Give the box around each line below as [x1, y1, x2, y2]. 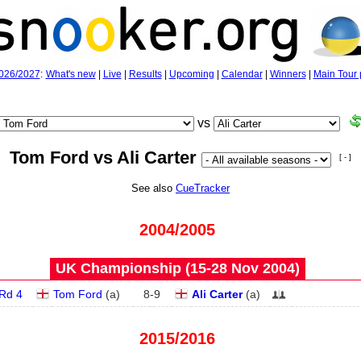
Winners [269, 68, 306, 80]
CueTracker [176, 182, 230, 194]
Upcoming [168, 68, 214, 80]
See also [131, 182, 176, 194]
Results [128, 68, 162, 80]
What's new [45, 68, 96, 80]
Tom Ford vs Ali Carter [10, 147, 201, 168]
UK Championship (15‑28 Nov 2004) [55, 260, 300, 276]
